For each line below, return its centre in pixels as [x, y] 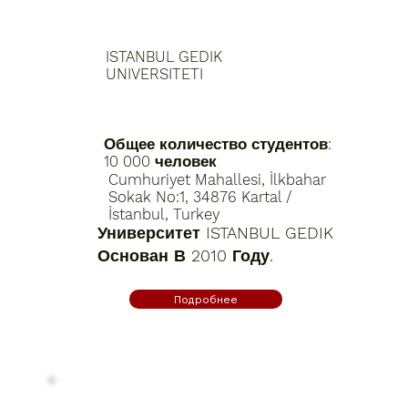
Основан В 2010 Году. [185, 255]
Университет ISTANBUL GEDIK [215, 232]
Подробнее [206, 299]
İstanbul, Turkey [164, 214]
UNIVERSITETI [154, 75]
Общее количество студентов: [217, 145]
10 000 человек [160, 162]
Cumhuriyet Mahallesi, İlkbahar [218, 179]
